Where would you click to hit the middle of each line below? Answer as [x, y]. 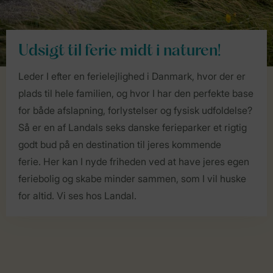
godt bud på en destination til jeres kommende [120, 144]
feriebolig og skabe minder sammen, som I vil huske [132, 179]
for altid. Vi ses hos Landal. [77, 196]
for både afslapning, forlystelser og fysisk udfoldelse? [135, 110]
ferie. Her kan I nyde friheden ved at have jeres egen [134, 161]
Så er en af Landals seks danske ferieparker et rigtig [133, 127]
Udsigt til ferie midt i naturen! [119, 51]
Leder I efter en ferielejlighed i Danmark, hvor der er [132, 76]
